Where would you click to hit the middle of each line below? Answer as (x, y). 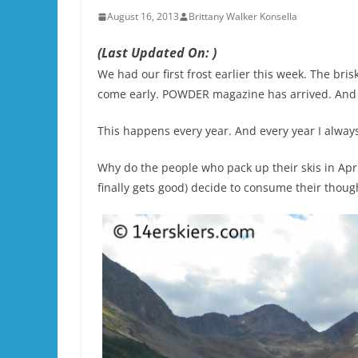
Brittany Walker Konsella (243, 17)
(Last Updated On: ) (157, 53)
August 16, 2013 (143, 17)
